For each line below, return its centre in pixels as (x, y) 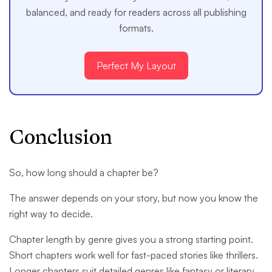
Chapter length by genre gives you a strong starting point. (131, 240)
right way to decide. (51, 214)
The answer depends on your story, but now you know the (134, 198)
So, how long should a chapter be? (84, 173)
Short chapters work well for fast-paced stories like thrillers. (134, 255)
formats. (136, 28)
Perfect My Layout (136, 66)
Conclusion (61, 138)
